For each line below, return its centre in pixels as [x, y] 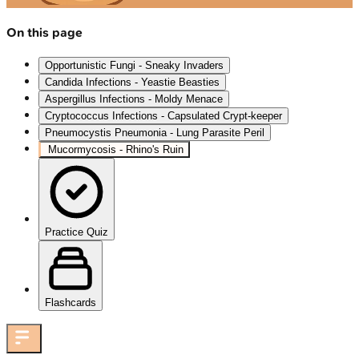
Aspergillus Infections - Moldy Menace [134, 99]
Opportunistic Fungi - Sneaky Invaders [134, 66]
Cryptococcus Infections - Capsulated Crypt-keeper [163, 116]
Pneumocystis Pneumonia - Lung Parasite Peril [155, 133]
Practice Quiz [77, 232]
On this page [44, 32]
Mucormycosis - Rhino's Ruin [116, 150]
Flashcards [71, 303]
